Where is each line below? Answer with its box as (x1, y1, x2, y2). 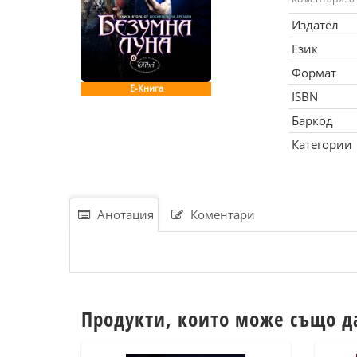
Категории (291, 136, 352, 152)
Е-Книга (129, 82, 163, 95)
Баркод (291, 112, 333, 128)
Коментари (187, 206, 255, 222)
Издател (291, 17, 339, 33)
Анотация (94, 206, 154, 222)
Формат (291, 65, 336, 80)
